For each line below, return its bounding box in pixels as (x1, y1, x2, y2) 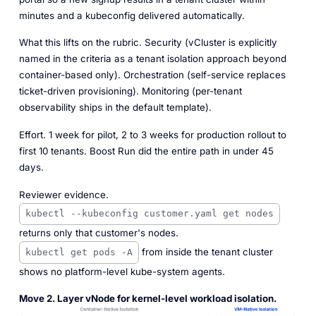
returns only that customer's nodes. (18, 227, 178, 239)
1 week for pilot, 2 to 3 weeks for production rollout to (45, 129, 286, 140)
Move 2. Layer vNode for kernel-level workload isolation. (18, 293, 276, 305)
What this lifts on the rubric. (18, 37, 142, 49)
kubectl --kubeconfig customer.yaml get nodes (25, 208, 274, 219)
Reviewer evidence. (18, 188, 109, 200)
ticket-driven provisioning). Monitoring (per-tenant (18, 85, 242, 97)
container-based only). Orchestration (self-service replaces (18, 69, 286, 81)
